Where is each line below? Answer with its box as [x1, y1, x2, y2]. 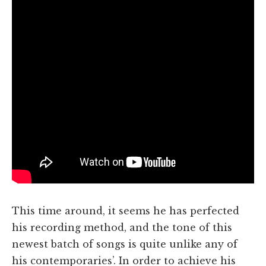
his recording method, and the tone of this [12, 221, 232, 233]
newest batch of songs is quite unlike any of [12, 237, 237, 250]
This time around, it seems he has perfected [12, 204, 239, 217]
